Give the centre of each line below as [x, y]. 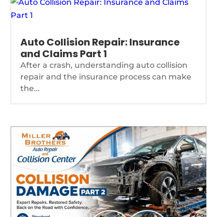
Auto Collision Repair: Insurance [100, 42]
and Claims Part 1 [64, 54]
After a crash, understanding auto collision [104, 65]
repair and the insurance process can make [106, 77]
